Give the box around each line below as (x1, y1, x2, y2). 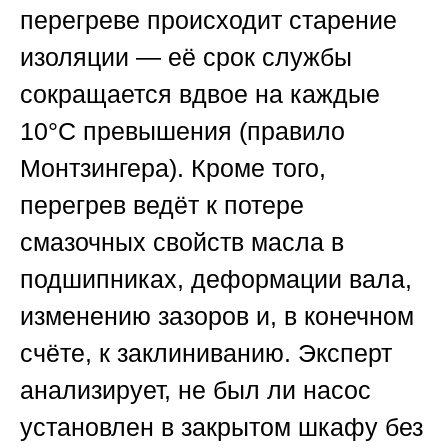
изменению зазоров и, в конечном (20, 302, 414, 331)
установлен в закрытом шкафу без (20, 413, 423, 442)
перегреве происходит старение (20, 6, 397, 35)
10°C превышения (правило (20, 117, 345, 146)
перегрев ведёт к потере (20, 191, 304, 220)
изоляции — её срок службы (20, 43, 352, 72)
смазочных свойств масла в (20, 228, 344, 257)
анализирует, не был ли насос (20, 376, 371, 405)
